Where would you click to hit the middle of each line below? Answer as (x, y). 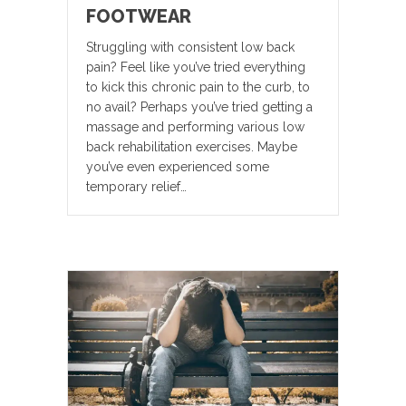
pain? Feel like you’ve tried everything (196, 67)
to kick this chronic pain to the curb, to (198, 87)
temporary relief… (136, 186)
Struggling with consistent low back (190, 47)
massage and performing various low (195, 126)
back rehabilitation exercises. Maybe (192, 146)
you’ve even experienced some (178, 166)
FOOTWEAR (139, 16)
